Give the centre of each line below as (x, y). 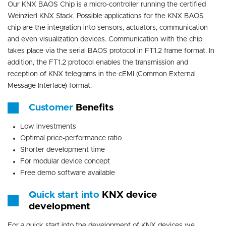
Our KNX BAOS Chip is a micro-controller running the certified (107, 5)
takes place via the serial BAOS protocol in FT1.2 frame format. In (111, 51)
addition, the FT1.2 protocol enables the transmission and (98, 63)
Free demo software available (68, 173)
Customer (52, 108)
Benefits (95, 108)
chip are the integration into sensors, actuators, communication (108, 28)
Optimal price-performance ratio (71, 138)
